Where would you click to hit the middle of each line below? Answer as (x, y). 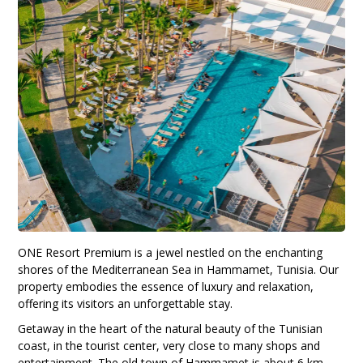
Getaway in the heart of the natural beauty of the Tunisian (171, 329)
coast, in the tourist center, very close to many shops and (169, 346)
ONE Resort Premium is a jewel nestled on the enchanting (171, 252)
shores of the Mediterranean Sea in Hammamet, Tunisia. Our (179, 269)
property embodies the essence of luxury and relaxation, (166, 286)
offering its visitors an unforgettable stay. (126, 303)
